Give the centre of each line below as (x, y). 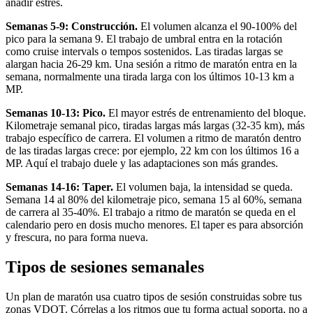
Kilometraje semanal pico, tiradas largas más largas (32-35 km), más (155, 126)
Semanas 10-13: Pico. (56, 113)
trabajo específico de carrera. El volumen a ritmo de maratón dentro (153, 138)
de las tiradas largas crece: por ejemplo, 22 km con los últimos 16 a (152, 151)
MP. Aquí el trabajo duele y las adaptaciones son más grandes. (142, 163)
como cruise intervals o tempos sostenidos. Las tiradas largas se (144, 52)
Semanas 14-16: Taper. (59, 187)
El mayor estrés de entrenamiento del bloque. (206, 113)
